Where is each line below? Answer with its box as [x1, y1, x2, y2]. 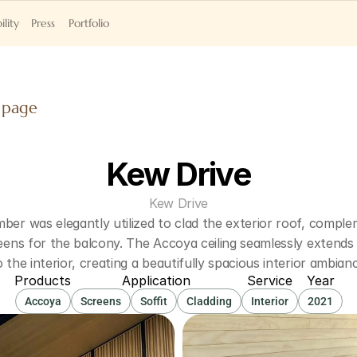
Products [14, 273, 71, 288]
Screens [80, 295, 121, 308]
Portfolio [69, 16, 109, 30]
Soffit [140, 295, 167, 308]
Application [122, 273, 190, 288]
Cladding [186, 295, 232, 308]
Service [247, 273, 292, 288]
